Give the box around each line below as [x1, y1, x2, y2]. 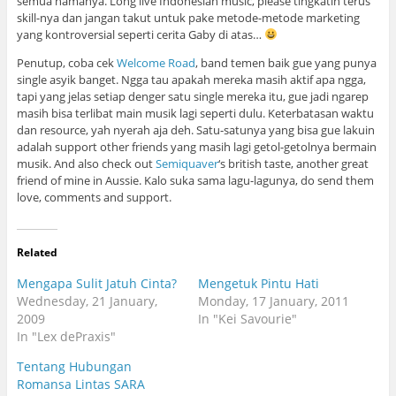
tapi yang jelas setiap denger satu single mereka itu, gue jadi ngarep [16, 88, 369, 105]
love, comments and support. [16, 189, 171, 206]
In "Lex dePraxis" [16, 328, 116, 346]
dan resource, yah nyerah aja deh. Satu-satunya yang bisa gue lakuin [16, 122, 375, 139]
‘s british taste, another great [217, 156, 369, 172]
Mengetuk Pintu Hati [198, 275, 319, 293]
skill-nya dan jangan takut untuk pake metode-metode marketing [16, 10, 360, 27]
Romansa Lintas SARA [16, 376, 145, 393]
